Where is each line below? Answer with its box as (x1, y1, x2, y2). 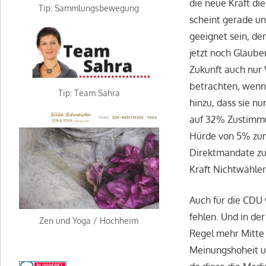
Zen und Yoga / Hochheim (39, 216, 139, 226)
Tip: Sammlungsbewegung (39, 2, 140, 13)
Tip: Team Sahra (58, 87, 120, 98)
